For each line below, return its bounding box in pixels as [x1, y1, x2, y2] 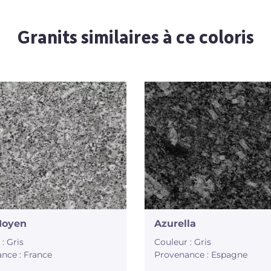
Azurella [154, 218, 197, 230]
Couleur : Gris [154, 237, 212, 248]
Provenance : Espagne [154, 249, 248, 261]
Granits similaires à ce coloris [17, 28, 254, 48]
